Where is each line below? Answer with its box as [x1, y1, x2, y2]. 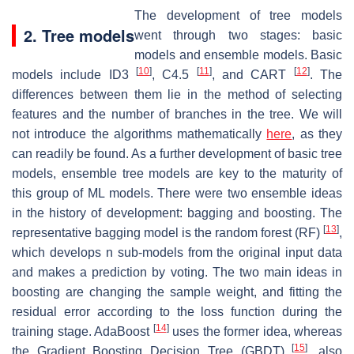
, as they [292, 126, 343, 141]
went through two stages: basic [134, 28, 342, 42]
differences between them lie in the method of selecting [12, 87, 342, 101]
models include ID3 [12, 67, 136, 81]
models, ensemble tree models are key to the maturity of [12, 166, 342, 180]
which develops [12, 245, 106, 259]
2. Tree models [24, 23, 134, 47]
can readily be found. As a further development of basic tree [12, 146, 342, 160]
